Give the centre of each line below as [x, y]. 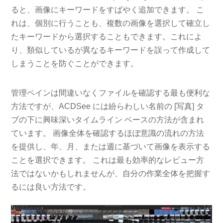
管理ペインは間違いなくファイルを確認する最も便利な [111, 93]
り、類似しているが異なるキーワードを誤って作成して [111, 50]
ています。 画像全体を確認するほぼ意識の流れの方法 [108, 133]
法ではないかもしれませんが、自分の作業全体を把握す [111, 174]
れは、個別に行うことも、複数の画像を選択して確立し [111, 23]
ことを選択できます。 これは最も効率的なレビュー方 [108, 160]
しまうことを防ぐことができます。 [75, 63]
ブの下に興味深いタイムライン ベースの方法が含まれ [108, 120]
